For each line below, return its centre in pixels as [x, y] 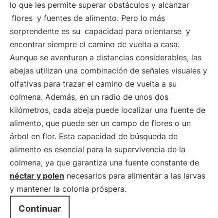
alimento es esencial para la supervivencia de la [98, 149]
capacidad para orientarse [133, 31]
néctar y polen [37, 176]
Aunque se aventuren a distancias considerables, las [106, 57]
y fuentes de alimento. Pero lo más [100, 18]
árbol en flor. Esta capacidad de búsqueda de [94, 136]
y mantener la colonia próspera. [68, 189]
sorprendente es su [46, 31]
